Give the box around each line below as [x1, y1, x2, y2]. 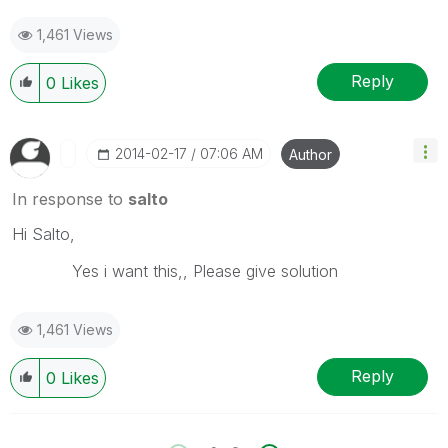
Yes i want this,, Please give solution [12, 260, 338, 281]
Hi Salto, [12, 223, 75, 244]
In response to [12, 188, 128, 209]
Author [289, 145, 332, 163]
